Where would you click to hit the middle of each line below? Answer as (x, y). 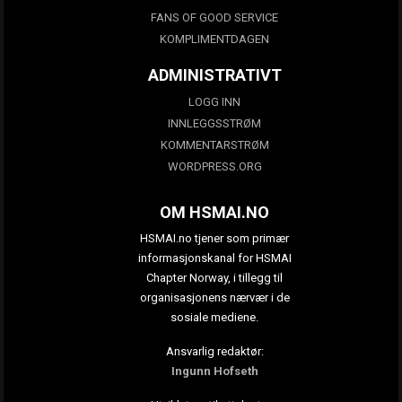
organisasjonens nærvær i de (214, 297)
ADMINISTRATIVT (214, 75)
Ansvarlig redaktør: (214, 351)
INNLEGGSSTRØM (214, 124)
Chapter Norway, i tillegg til (214, 277)
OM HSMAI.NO (214, 212)
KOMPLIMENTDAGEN (214, 39)
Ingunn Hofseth (214, 371)
